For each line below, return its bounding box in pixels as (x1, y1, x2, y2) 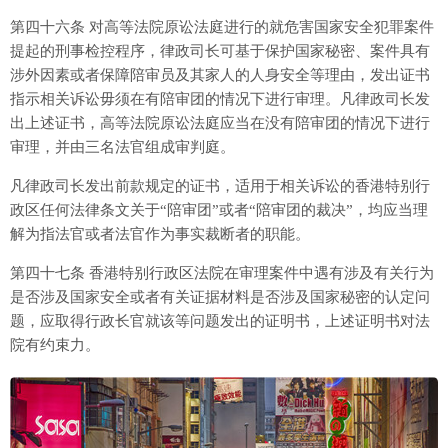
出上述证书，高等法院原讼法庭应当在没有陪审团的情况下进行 (10, 114, 430, 131)
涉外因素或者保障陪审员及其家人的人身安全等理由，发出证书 (10, 66, 430, 83)
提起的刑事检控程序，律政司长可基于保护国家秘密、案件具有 (10, 42, 430, 59)
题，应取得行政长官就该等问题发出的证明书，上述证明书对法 (10, 312, 430, 329)
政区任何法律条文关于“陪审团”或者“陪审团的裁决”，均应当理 (10, 201, 428, 218)
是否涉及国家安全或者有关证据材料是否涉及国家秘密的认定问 (10, 288, 430, 305)
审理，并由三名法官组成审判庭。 (10, 138, 235, 155)
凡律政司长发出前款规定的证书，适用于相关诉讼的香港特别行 (10, 177, 430, 194)
